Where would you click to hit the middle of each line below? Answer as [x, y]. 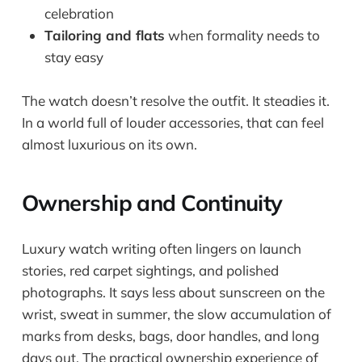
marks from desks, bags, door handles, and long [170, 335]
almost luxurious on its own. [109, 145]
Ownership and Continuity [152, 202]
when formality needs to [242, 36]
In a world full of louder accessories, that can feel [173, 123]
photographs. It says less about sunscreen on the [173, 292]
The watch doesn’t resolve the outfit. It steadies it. [175, 101]
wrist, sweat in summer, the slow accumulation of [176, 314]
